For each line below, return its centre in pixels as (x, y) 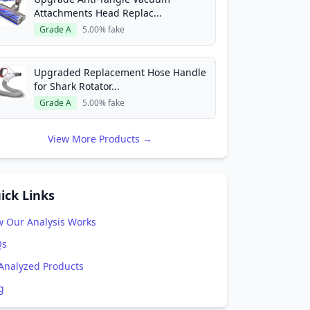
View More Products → (100, 139)
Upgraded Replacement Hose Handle (120, 72)
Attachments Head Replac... (98, 13)
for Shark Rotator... (77, 86)
